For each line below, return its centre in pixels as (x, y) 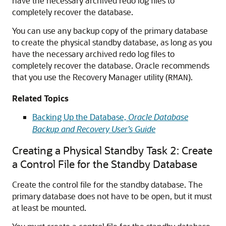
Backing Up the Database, (80, 117)
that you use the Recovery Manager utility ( (90, 77)
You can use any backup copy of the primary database (110, 31)
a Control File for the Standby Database (105, 164)
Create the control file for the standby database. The (107, 184)
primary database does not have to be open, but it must (112, 196)
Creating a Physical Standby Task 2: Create (112, 150)
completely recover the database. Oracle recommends (111, 65)
